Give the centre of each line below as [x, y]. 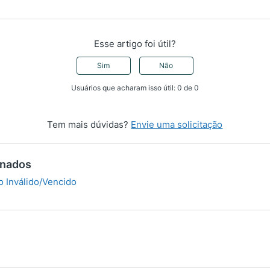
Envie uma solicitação [177, 124]
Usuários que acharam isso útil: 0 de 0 [135, 87]
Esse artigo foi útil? [135, 43]
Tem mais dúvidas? [89, 124]
